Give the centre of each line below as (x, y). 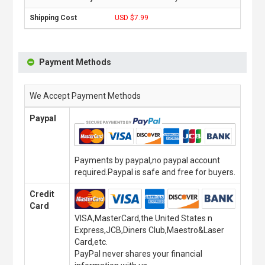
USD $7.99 (132, 18)
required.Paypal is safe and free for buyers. (155, 172)
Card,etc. (91, 242)
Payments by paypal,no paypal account (147, 160)
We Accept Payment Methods (85, 96)
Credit (42, 194)
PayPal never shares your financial (138, 254)
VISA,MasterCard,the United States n (143, 218)
